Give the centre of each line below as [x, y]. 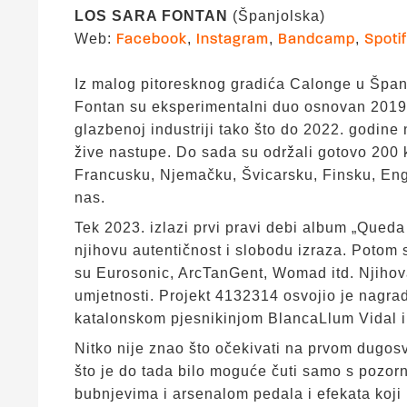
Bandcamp [317, 40]
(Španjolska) [277, 16]
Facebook [152, 40]
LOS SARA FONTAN [151, 16]
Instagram [233, 40]
